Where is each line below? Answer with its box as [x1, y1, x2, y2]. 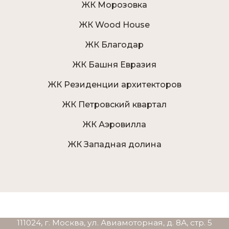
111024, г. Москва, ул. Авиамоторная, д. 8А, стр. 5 [17, 218, 212, 228]
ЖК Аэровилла [83, 120, 146, 130]
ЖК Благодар [85, 40, 144, 50]
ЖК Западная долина [67, 140, 162, 150]
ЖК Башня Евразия [73, 60, 156, 70]
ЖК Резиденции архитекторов [48, 80, 181, 90]
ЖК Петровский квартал [62, 100, 167, 110]
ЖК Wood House [79, 20, 150, 30]
